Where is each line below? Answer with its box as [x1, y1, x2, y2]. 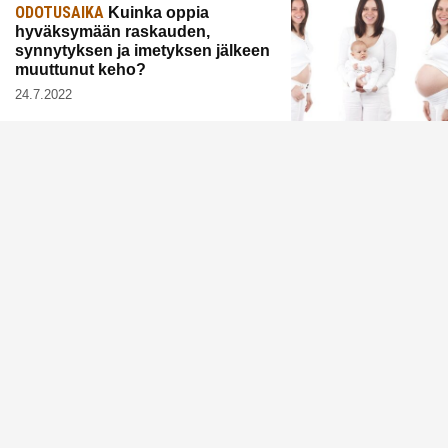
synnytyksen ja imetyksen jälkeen [15, 41, 270, 59]
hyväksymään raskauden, [15, 22, 210, 40]
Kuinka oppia [104, 3, 209, 21]
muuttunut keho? [15, 60, 146, 78]
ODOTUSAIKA [15, 2, 104, 22]
